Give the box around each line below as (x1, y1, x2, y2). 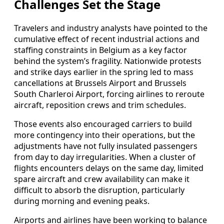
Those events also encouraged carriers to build (14, 118, 192, 130)
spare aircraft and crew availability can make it (14, 173, 189, 185)
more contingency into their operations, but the (14, 129, 195, 141)
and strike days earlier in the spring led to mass (14, 66, 193, 78)
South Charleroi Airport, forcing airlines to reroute (14, 88, 204, 100)
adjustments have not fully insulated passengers (14, 140, 197, 152)
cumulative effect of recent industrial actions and (14, 33, 199, 45)
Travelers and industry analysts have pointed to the (14, 22, 207, 34)
